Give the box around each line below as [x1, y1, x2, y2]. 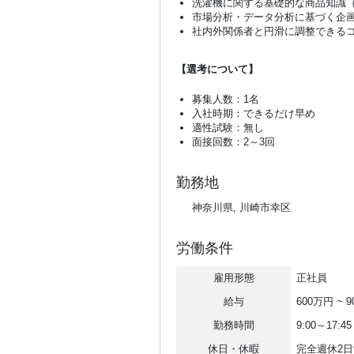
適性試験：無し [192, 121, 264, 134]
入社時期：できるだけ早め [192, 107, 315, 119]
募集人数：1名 [192, 92, 259, 105]
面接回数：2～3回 [192, 135, 275, 148]
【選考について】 [176, 62, 258, 75]
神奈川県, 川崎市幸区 [192, 201, 291, 213]
